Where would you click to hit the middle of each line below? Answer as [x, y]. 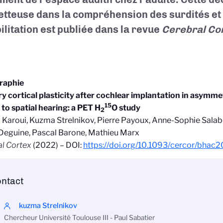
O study [126, 108]
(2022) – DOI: [57, 145]
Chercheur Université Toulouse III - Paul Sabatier [79, 218]
